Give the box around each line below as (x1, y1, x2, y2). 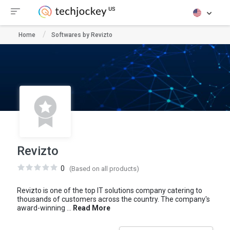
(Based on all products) (69, 165, 139, 172)
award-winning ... (16, 204, 73, 212)
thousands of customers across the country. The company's (16, 195, 210, 203)
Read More (72, 204, 110, 212)
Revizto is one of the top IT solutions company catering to (16, 186, 202, 195)
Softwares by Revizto (51, 31, 112, 39)
